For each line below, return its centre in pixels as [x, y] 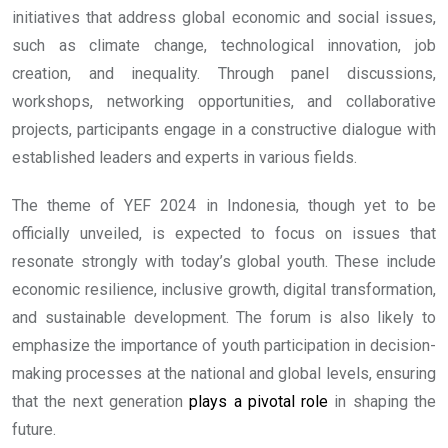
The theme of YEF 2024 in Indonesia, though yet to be [224, 206]
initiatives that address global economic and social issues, [224, 18]
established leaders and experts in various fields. [184, 158]
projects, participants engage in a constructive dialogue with [224, 130]
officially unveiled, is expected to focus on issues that [224, 234]
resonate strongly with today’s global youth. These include [224, 262]
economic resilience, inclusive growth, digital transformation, [224, 290]
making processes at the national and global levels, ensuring [224, 374]
